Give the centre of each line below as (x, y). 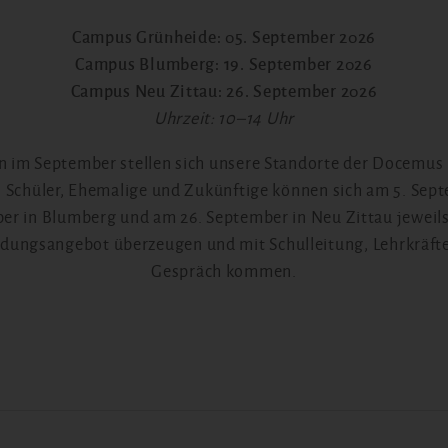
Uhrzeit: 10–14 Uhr (224, 118)
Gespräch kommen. (224, 272)
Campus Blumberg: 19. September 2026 (224, 64)
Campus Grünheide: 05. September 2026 (224, 37)
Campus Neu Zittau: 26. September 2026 (224, 91)
